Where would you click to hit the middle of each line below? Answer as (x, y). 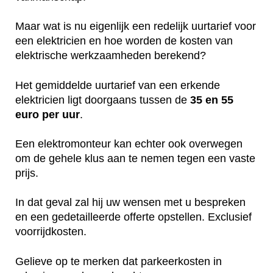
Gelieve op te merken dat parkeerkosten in (119, 262)
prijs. (27, 173)
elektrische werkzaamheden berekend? (111, 56)
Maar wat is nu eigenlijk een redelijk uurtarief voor (136, 27)
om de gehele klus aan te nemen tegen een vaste (135, 159)
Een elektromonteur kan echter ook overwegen (129, 144)
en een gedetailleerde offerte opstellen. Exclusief (133, 217)
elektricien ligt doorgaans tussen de (103, 100)
